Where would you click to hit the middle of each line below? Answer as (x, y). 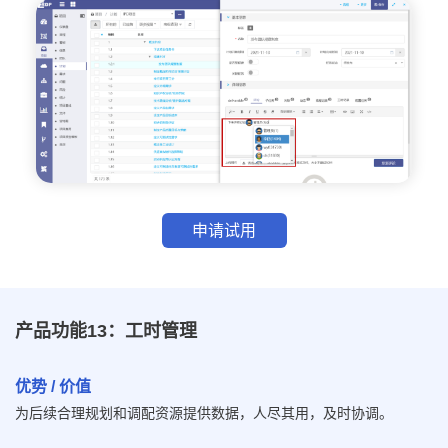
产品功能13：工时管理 (106, 331)
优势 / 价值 (53, 386)
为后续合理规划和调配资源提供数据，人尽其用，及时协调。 (204, 413)
